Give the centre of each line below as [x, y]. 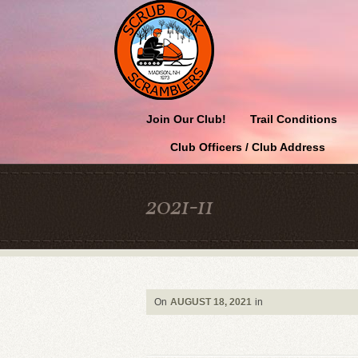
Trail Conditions [294, 119]
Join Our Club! [186, 119]
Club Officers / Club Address [248, 147]
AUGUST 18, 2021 [211, 302]
